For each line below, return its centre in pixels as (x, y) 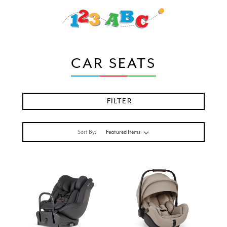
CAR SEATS (113, 63)
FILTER (119, 101)
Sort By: (87, 132)
